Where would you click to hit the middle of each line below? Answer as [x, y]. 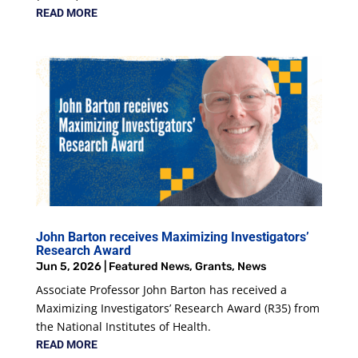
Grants [213, 266]
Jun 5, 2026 [68, 266]
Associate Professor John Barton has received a [161, 289]
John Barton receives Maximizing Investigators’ [172, 237]
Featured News [149, 266]
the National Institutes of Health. [125, 326]
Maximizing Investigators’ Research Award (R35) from [177, 308]
